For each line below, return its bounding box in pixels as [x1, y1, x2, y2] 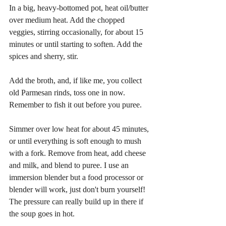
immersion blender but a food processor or [9, 173, 145, 182]
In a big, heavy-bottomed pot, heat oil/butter [9, 3, 150, 12]
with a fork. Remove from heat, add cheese [9, 148, 148, 157]
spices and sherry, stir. [9, 51, 78, 61]
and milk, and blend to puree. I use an [9, 160, 131, 169]
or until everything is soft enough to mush [9, 136, 143, 145]
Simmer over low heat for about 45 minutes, [9, 124, 151, 133]
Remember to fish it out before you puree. [9, 100, 142, 109]
